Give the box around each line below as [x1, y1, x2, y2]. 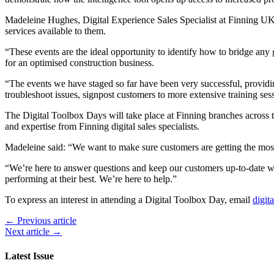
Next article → [5, 226, 62, 237]
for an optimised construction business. [5, 57, 154, 68]
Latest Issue [5, 250, 54, 261]
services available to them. [5, 26, 106, 37]
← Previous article [5, 215, 76, 226]
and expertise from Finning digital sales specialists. [5, 121, 199, 132]
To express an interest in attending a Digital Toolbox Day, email [5, 194, 253, 206]
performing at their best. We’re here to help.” [5, 174, 177, 185]
